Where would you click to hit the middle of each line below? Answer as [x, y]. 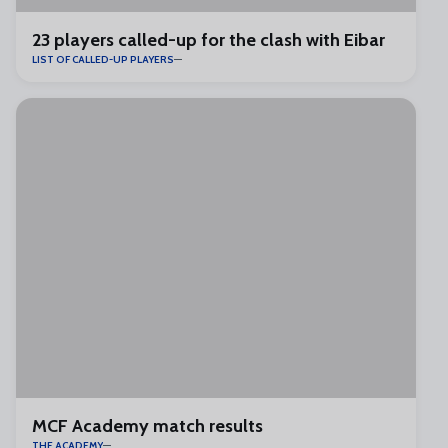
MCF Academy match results [147, 426]
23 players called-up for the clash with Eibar [208, 40]
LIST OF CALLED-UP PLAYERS [103, 59]
